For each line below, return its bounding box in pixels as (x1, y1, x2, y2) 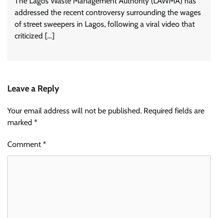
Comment (7, 139, 43, 149)
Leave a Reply (7, 83, 59, 94)
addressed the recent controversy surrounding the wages (15, 7, 201, 17)
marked (7, 117, 34, 127)
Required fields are (144, 106, 204, 115)
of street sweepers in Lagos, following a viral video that (15, 19, 195, 29)
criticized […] (15, 31, 54, 40)
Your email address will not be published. (7, 106, 142, 115)
